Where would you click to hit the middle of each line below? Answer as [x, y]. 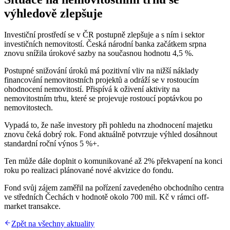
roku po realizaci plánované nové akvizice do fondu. [89, 170]
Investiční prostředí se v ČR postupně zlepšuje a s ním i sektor [104, 35]
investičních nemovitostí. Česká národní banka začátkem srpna [105, 44]
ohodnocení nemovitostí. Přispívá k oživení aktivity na [92, 89]
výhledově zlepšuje [53, 13]
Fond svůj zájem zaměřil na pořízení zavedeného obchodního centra [114, 188]
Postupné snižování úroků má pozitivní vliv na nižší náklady [101, 71]
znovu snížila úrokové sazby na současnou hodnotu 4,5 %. [99, 53]
